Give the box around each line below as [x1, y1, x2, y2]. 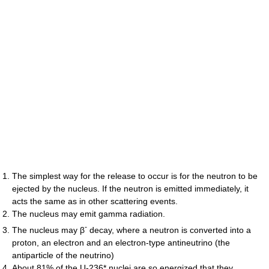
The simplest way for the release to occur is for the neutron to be [12, 171, 258, 181]
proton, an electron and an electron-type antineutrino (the [12, 237, 230, 247]
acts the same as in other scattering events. [12, 196, 178, 207]
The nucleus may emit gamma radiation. [12, 209, 165, 219]
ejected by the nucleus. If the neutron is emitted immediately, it [12, 184, 249, 194]
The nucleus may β [12, 225, 85, 235]
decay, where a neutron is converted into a [87, 225, 251, 235]
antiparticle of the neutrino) [12, 250, 114, 260]
